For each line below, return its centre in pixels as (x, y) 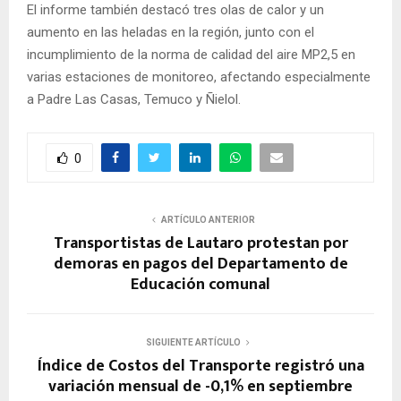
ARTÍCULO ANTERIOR (208, 220)
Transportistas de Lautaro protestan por (200, 244)
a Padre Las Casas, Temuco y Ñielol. (134, 100)
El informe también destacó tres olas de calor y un (175, 10)
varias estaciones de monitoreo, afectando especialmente (199, 77)
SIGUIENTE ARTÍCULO (193, 343)
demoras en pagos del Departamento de (200, 264)
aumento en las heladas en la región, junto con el (171, 33)
